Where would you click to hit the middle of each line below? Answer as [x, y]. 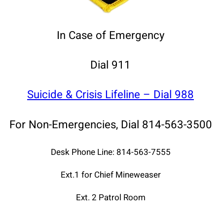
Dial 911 [110, 65]
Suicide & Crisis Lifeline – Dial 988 [110, 95]
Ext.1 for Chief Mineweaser [110, 175]
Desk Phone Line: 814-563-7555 [110, 152]
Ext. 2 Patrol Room [110, 197]
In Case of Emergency [110, 35]
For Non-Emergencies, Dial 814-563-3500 [110, 125]
